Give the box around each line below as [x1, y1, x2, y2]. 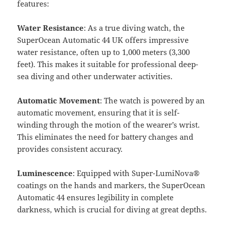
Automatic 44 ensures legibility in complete [17, 192, 174, 202]
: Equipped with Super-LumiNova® [73, 167, 200, 178]
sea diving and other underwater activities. [17, 71, 173, 81]
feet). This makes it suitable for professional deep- [17, 59, 199, 69]
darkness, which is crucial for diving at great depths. [17, 204, 207, 214]
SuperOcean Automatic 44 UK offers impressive [17, 34, 189, 45]
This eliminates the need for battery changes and [17, 131, 194, 142]
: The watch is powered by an [100, 95, 205, 105]
